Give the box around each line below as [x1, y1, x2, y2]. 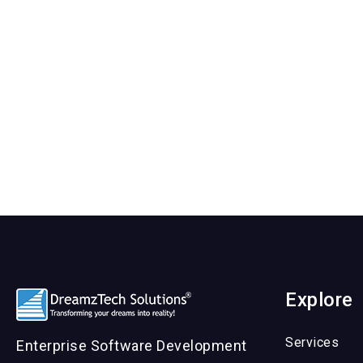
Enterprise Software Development [16, 337, 247, 355]
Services [285, 335, 339, 351]
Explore [285, 288, 353, 312]
